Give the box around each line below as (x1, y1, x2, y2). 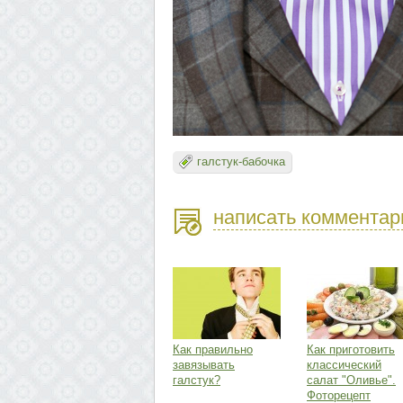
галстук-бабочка (197, 155, 285, 168)
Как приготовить (307, 343, 395, 356)
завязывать (173, 358, 235, 372)
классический (307, 358, 381, 372)
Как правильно (173, 343, 253, 356)
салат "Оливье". (307, 373, 396, 387)
